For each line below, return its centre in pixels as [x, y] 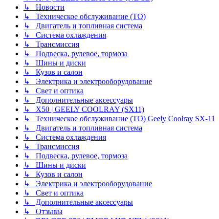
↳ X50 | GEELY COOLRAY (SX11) [84, 109]
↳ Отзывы [43, 212]
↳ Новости [44, 7]
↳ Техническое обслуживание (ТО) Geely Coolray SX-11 [119, 119]
